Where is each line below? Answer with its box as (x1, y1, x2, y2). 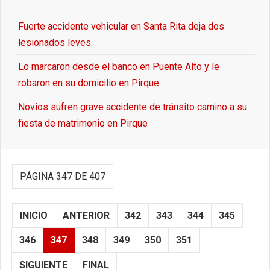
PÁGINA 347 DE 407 (20, 171, 105, 183)
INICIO (20, 210, 48, 222)
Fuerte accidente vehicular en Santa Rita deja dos (18, 20, 224, 33)
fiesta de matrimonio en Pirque (18, 118, 148, 130)
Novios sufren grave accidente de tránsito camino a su (18, 101, 247, 113)
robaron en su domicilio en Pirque (18, 77, 159, 89)
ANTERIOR (63, 210, 110, 222)
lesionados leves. (18, 37, 93, 49)
